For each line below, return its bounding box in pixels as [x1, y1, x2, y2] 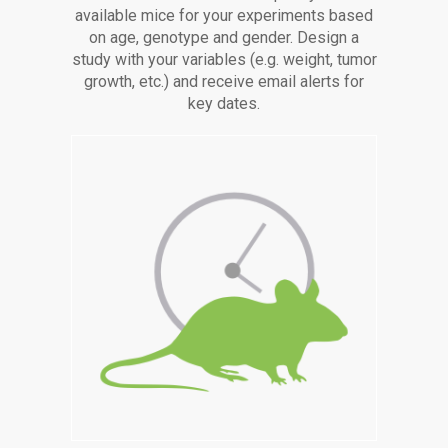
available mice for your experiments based [75, 6, 373, 26]
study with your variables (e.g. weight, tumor [71, 50, 377, 70]
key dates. [188, 94, 260, 114]
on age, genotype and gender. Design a [89, 28, 359, 48]
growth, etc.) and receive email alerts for [84, 72, 364, 92]
